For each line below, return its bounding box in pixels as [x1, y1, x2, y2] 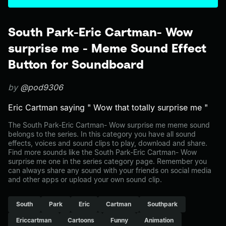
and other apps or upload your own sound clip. [8, 175, 162, 184]
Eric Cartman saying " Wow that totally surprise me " [8, 102, 208, 112]
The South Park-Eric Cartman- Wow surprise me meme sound [8, 121, 210, 129]
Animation [144, 216, 174, 224]
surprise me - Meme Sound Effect [8, 41, 206, 55]
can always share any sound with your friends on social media [8, 166, 211, 175]
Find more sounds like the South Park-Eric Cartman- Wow [8, 148, 197, 156]
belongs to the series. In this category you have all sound [8, 130, 196, 138]
